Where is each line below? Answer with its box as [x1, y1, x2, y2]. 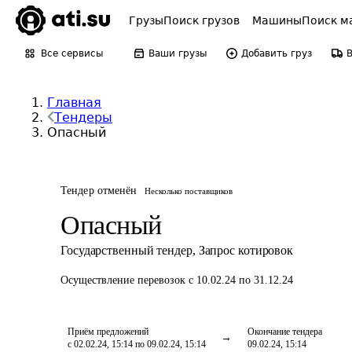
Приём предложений [68, 326, 148, 337]
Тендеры [54, 110, 112, 125]
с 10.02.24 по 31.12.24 [189, 274, 293, 286]
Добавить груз [241, 48, 312, 59]
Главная [47, 95, 101, 110]
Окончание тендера [247, 326, 322, 337]
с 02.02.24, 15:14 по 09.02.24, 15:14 [68, 339, 206, 350]
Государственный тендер [60, 244, 192, 257]
